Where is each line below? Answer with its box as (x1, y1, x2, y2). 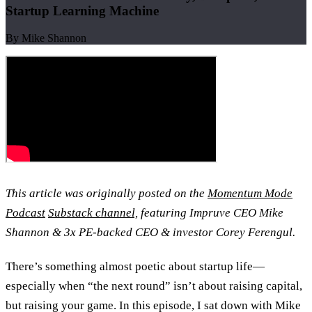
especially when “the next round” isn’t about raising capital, (6, 279, 302, 293)
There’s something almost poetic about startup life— (6, 260, 265, 274)
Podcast (6, 205, 45, 219)
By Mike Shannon (6, 31, 86, 44)
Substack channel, (48, 205, 138, 219)
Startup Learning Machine (6, 3, 159, 18)
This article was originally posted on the (6, 186, 205, 200)
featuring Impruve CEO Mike (141, 205, 283, 219)
